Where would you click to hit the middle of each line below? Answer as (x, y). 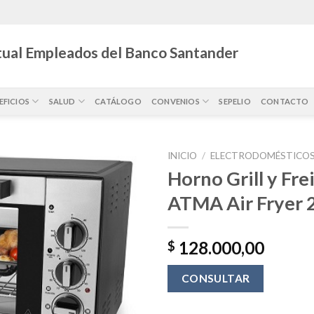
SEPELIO (235, 101)
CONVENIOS (175, 101)
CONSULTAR (216, 278)
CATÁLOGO (118, 101)
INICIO (182, 156)
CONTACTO (285, 101)
